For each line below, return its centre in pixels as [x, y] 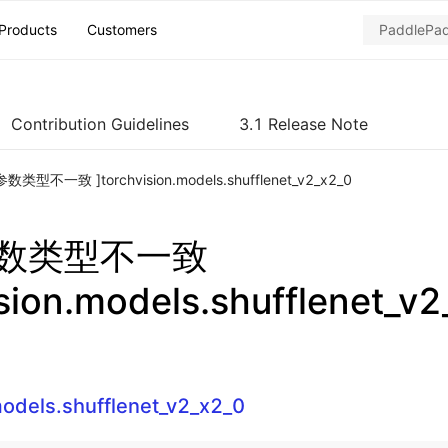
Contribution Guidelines [100, 124]
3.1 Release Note [303, 124]
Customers [122, 29]
